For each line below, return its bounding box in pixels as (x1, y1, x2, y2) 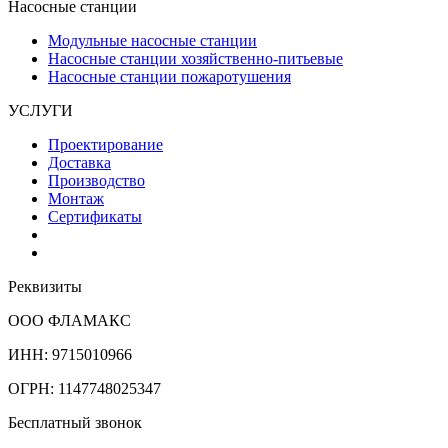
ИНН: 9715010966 (8, 345, 132, 363)
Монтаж (48, 189, 104, 207)
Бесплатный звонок (8, 413, 142, 431)
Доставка (48, 153, 111, 171)
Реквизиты (8, 277, 82, 295)
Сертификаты (48, 207, 142, 225)
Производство (48, 171, 145, 189)
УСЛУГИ (8, 101, 73, 119)
